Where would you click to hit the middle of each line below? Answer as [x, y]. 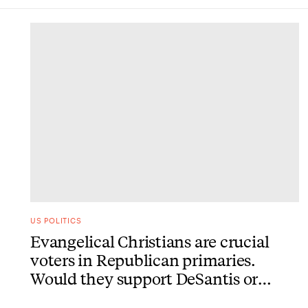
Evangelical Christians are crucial [150, 241]
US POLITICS [56, 220]
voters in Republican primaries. [143, 259]
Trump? [59, 296]
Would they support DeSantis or [144, 278]
